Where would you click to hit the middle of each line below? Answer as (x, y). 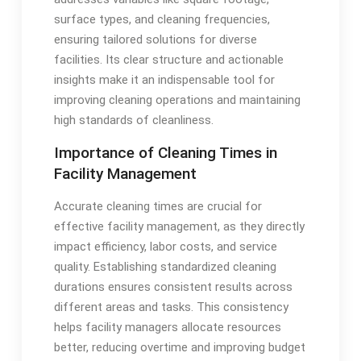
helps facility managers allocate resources (167, 327)
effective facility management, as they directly (179, 226)
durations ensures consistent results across (173, 286)
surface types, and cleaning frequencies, (162, 19)
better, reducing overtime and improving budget (179, 347)
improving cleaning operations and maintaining (177, 100)
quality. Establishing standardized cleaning (165, 266)
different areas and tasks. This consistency (171, 307)
